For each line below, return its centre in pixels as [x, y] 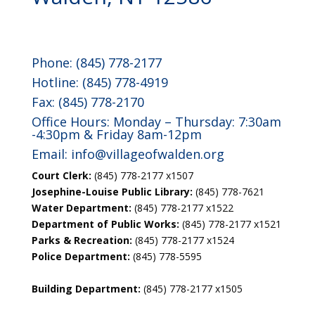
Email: [51, 154]
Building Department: [86, 289]
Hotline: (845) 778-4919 [99, 82]
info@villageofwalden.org [147, 154]
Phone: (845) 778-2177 [96, 63]
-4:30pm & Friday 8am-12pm [116, 134]
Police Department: [81, 256]
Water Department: [81, 208]
